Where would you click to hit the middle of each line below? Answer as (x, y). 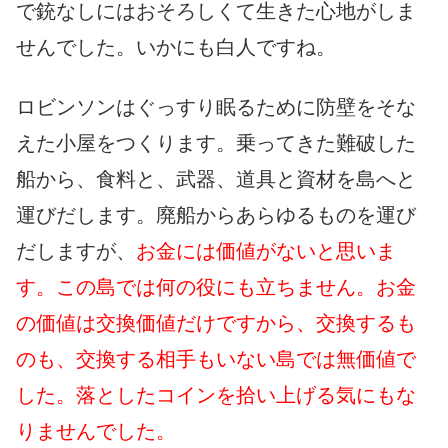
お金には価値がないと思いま (266, 250)
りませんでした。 (96, 430)
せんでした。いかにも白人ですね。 (176, 46)
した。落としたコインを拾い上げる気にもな (216, 394)
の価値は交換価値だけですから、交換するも (216, 322)
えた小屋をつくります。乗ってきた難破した (216, 142)
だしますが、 (76, 250)
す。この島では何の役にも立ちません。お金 (216, 286)
